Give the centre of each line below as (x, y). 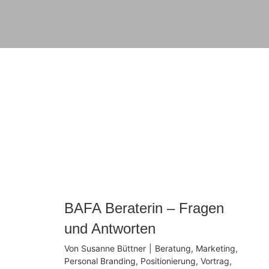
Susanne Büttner (114, 248)
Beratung (173, 248)
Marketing (216, 248)
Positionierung (168, 261)
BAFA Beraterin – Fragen (144, 208)
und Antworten (110, 228)
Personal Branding (100, 261)
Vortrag (215, 261)
